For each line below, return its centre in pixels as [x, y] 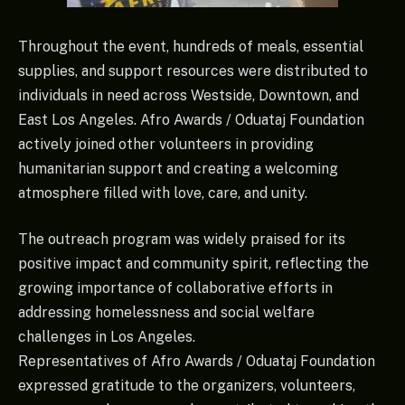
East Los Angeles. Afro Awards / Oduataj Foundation [191, 119]
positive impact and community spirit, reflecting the [193, 264]
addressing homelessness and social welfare [166, 313]
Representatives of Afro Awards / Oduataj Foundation [197, 362]
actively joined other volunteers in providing [166, 144]
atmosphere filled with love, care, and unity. [163, 193]
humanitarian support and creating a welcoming [178, 168]
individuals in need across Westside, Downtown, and [188, 95]
